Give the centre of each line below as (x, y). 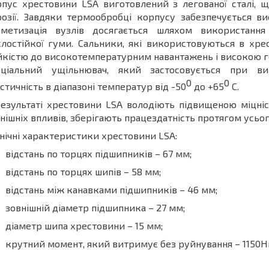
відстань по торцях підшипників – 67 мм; (98, 154)
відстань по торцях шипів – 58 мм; (83, 172)
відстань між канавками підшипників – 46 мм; (111, 190)
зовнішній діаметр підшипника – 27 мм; (95, 208)
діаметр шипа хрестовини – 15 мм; (84, 226)
